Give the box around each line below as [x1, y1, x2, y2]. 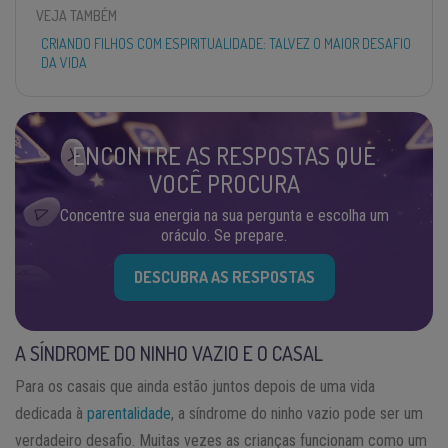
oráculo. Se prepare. [161, 225, 287, 245]
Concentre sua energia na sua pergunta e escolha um [59, 205, 389, 225]
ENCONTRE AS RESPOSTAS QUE [72, 139, 376, 171]
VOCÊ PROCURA [148, 167, 300, 199]
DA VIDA [41, 53, 87, 71]
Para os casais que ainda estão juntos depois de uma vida [15, 376, 375, 396]
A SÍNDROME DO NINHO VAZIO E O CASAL [15, 339, 323, 366]
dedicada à [15, 403, 87, 423]
